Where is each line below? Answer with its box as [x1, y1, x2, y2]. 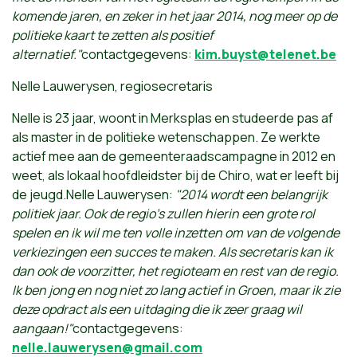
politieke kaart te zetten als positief [12, 25, 214, 44]
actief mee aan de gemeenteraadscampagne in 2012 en [12, 147, 335, 165]
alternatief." [12, 45, 81, 63]
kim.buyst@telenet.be [194, 45, 336, 63]
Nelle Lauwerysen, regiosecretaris [12, 76, 213, 95]
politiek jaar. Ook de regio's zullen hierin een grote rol [12, 204, 315, 222]
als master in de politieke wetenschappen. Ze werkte [12, 127, 320, 146]
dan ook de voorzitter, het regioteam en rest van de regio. [12, 261, 339, 280]
